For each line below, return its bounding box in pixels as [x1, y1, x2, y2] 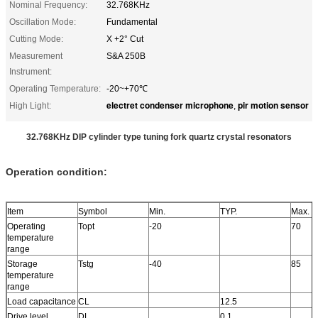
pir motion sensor [238, 98, 309, 111]
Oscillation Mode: [9, 16, 76, 27]
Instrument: [9, 66, 52, 77]
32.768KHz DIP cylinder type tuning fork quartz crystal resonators [26, 131, 292, 142]
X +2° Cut [106, 33, 143, 44]
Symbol [78, 206, 107, 216]
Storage [7, 258, 38, 269]
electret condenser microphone [106, 98, 234, 111]
